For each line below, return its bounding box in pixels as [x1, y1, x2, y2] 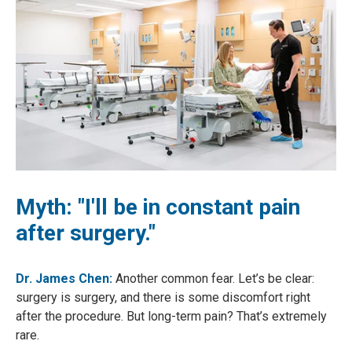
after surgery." [16, 220, 156, 247]
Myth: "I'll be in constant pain [16, 194, 300, 221]
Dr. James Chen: [16, 271, 112, 287]
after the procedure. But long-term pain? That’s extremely [16, 309, 327, 324]
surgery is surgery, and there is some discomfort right [16, 290, 310, 306]
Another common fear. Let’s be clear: [112, 271, 314, 287]
